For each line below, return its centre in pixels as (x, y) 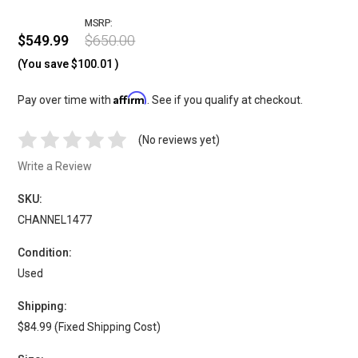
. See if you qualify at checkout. (225, 99)
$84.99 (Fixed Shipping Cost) (89, 326)
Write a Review (55, 166)
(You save (44, 64)
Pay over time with (66, 99)
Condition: (45, 252)
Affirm (131, 97)
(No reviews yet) (179, 139)
